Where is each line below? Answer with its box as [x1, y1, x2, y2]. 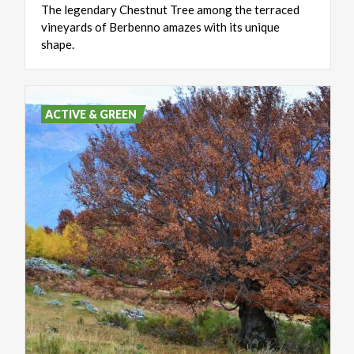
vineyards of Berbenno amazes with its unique [41, 19, 280, 34]
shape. [41, 36, 74, 51]
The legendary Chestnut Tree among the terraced [41, 2, 299, 17]
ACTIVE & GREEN [45, 107, 137, 121]
